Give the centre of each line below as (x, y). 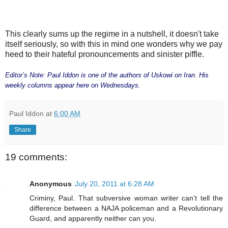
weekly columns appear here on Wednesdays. (73, 85)
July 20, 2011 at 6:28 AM (115, 183)
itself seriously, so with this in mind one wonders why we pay (114, 44)
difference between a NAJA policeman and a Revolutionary (126, 208)
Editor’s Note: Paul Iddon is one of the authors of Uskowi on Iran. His (107, 75)
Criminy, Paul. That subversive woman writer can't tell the (126, 198)
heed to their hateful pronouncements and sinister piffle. (105, 54)
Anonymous (51, 183)
